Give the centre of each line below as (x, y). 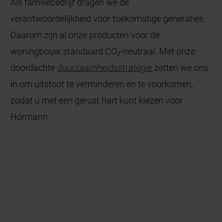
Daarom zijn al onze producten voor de (85, 35)
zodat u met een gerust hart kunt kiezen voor (97, 100)
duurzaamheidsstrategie (105, 67)
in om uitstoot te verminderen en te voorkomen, (102, 84)
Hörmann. (30, 116)
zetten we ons (180, 67)
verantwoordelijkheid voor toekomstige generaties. (108, 18)
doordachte (34, 67)
